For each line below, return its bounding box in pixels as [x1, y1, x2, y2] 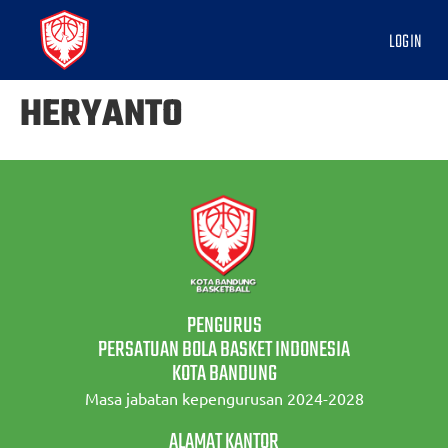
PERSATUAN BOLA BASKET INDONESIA [98, 333, 350, 367]
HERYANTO [20, 87, 183, 144]
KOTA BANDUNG [171, 357, 277, 391]
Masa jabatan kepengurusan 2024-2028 [84, 388, 364, 408]
